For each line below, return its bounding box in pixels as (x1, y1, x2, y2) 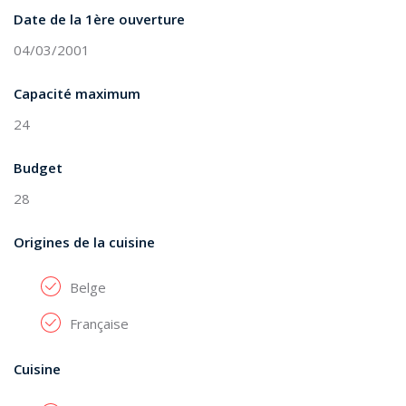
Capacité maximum (14, 84, 140, 102)
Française (70, 314, 129, 333)
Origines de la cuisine (14, 233, 155, 251)
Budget (14, 159, 63, 177)
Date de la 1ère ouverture (14, 10, 185, 28)
